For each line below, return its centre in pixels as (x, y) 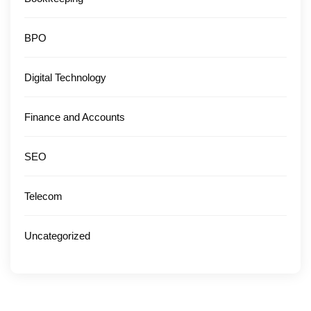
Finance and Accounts (75, 117)
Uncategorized (57, 236)
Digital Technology (65, 78)
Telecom (43, 196)
